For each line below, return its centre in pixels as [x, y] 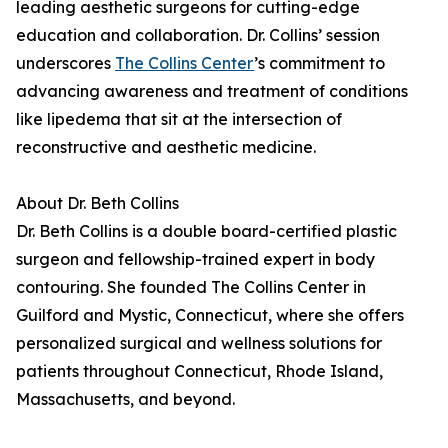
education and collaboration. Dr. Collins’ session [198, 35]
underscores [65, 63]
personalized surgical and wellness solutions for [199, 343]
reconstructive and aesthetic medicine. [166, 147]
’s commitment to [319, 63]
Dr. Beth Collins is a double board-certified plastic [206, 231]
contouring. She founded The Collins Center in [191, 287]
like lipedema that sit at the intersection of [179, 119]
